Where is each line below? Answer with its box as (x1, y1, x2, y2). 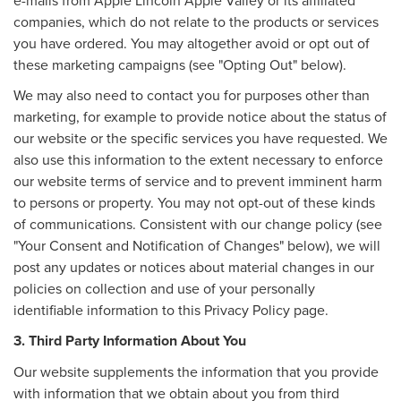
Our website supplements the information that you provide (13, 361, 379, 381)
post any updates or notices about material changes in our (13, 256, 374, 277)
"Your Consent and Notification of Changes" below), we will (13, 235, 380, 255)
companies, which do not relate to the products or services (13, 11, 379, 31)
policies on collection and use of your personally (13, 277, 315, 298)
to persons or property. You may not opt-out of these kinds (13, 192, 375, 212)
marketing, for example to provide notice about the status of (13, 106, 387, 126)
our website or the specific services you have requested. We (13, 127, 388, 148)
